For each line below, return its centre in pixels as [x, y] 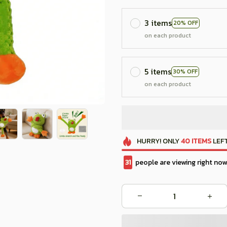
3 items [158, 23]
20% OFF [186, 23]
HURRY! [149, 141]
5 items [158, 71]
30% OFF [185, 71]
